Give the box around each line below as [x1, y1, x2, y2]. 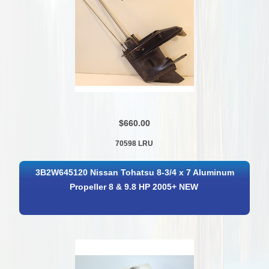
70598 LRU [115, 139, 154, 148]
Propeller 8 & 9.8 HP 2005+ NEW [69, 183, 198, 192]
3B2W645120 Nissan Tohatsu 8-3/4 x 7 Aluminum [35, 168, 235, 178]
